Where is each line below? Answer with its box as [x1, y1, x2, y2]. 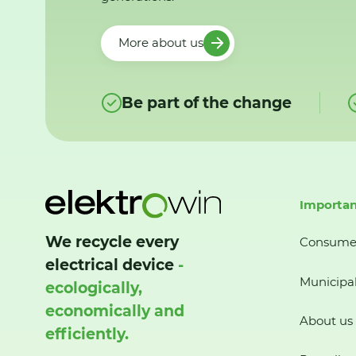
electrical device [45, 256, 174, 275]
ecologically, [45, 279, 142, 298]
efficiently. [45, 325, 129, 344]
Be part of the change [121, 93, 292, 112]
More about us [118, 35, 203, 51]
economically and [45, 302, 184, 321]
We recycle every [45, 233, 179, 252]
